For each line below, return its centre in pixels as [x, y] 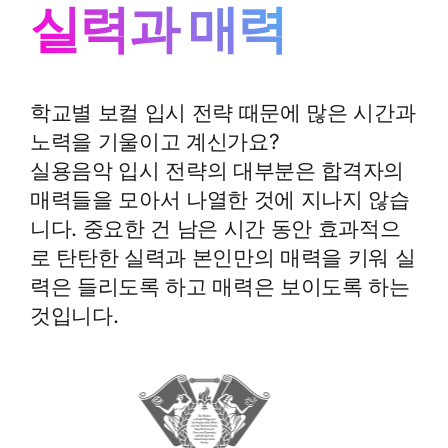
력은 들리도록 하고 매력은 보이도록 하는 [220, 286]
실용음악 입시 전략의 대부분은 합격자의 [217, 170]
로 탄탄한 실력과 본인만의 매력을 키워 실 [223, 257]
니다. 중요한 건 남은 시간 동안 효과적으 [215, 228]
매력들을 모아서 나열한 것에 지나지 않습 [220, 199]
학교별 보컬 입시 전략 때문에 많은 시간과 [223, 112]
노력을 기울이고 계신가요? [155, 141]
